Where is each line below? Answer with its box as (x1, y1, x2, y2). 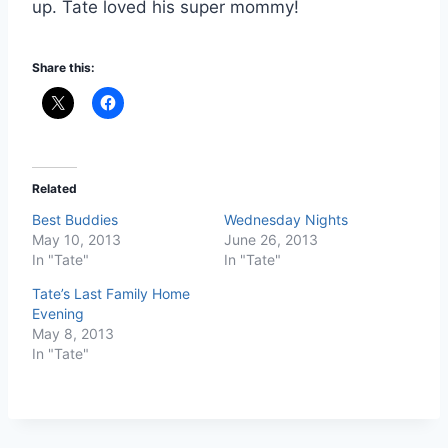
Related (32, 180, 77, 196)
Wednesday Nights (224, 210, 348, 228)
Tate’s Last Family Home (32, 284, 190, 302)
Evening (32, 304, 84, 322)
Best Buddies (32, 210, 118, 228)
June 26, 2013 (224, 230, 318, 248)
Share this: (32, 59, 95, 75)
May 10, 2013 (32, 230, 121, 248)
